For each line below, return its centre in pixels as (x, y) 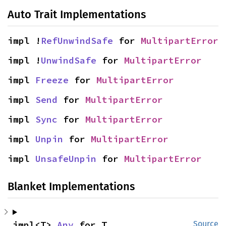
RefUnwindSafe (77, 41)
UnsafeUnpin (66, 159)
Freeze (52, 80)
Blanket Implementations (71, 186)
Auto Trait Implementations (77, 14)
